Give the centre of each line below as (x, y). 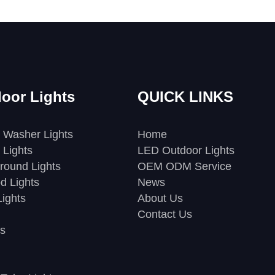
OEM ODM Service (184, 166)
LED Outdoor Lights (186, 150)
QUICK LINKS (185, 96)
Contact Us (165, 214)
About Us (160, 198)
